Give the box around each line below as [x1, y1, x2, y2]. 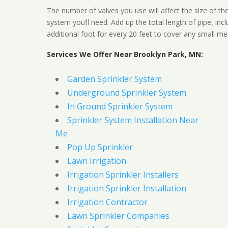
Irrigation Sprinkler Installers [67, 169, 179, 181]
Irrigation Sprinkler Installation [67, 183, 186, 194]
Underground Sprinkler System [67, 87, 186, 99]
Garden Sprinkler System [67, 73, 162, 85]
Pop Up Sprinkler [67, 141, 133, 153]
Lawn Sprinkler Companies [67, 210, 169, 222]
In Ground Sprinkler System [67, 101, 173, 112]
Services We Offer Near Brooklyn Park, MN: [46, 49, 203, 60]
